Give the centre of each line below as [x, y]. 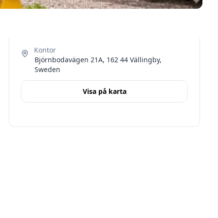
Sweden [48, 69]
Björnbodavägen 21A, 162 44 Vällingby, [98, 60]
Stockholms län [64, 171]
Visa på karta [104, 91]
